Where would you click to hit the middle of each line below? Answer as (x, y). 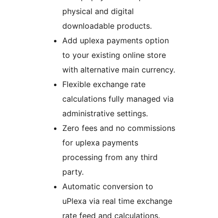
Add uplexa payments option (116, 41)
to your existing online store (114, 55)
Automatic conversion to (108, 187)
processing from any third (110, 157)
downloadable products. (107, 26)
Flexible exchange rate (104, 84)
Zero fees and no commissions (119, 128)
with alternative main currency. (119, 70)
